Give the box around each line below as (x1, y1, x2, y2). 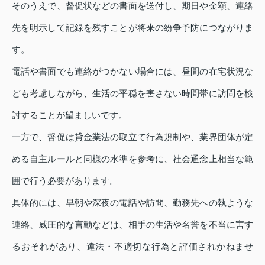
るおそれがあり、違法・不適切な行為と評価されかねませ (12, 241, 253, 252)
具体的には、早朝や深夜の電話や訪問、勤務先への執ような (12, 198, 253, 208)
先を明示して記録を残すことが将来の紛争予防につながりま (12, 22, 253, 33)
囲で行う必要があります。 (12, 176, 118, 186)
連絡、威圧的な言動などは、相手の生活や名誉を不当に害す (12, 219, 253, 230)
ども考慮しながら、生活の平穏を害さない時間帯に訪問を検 (12, 88, 253, 99)
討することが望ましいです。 (12, 110, 127, 121)
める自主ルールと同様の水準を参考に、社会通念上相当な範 (12, 154, 253, 164)
